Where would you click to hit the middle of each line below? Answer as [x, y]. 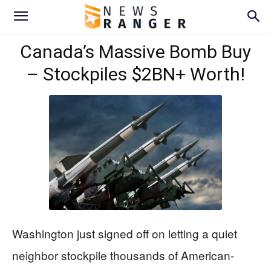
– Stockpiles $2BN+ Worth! [135, 74]
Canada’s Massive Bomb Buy [135, 52]
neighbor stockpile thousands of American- [123, 255]
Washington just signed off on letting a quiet [125, 233]
